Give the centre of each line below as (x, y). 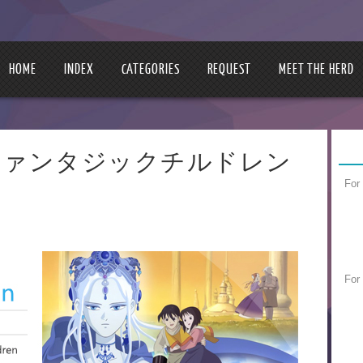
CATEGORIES (150, 69)
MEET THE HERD (316, 69)
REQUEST (229, 69)
